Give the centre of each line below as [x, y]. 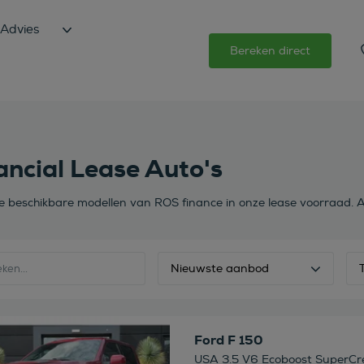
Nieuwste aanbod [219, 269]
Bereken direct [270, 50]
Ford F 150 [228, 340]
